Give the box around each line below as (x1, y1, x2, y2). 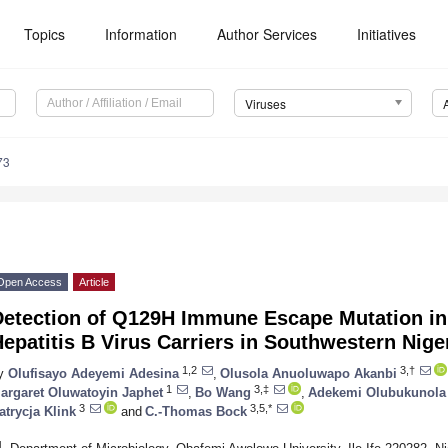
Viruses (244, 95, 286, 113)
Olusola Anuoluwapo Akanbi (220, 365, 397, 381)
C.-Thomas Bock (145, 403, 247, 419)
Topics (24, 24, 66, 44)
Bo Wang (195, 384, 251, 400)
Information (105, 24, 178, 44)
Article (79, 276, 109, 289)
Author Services (217, 24, 318, 44)
